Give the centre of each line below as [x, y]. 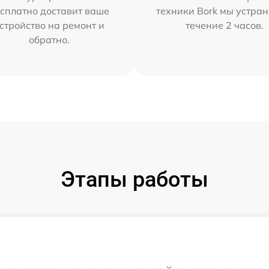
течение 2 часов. [225, 25]
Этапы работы [134, 179]
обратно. [49, 39]
